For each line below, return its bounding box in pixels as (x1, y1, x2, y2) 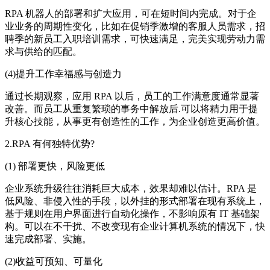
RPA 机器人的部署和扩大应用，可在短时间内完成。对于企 (5, 8, 257, 19)
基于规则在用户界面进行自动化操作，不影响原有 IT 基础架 (5, 209, 260, 219)
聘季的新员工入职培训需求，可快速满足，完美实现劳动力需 (5, 34, 265, 45)
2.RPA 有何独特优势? (5, 139, 95, 149)
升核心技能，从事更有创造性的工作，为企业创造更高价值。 (5, 116, 265, 127)
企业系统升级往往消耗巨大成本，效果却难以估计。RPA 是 (5, 183, 257, 194)
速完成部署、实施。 (5, 234, 92, 245)
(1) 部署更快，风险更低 (5, 161, 105, 172)
